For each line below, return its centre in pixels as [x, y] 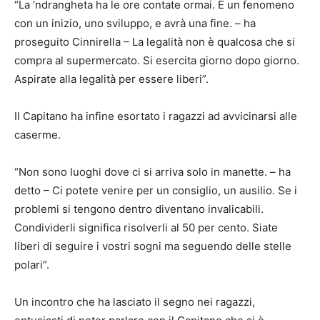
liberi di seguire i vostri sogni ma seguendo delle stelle [153, 246]
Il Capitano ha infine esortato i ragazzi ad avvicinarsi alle [156, 116]
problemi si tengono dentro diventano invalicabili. [139, 209]
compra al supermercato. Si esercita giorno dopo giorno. [157, 60]
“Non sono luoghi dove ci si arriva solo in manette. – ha [152, 171]
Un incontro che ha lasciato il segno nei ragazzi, [135, 301]
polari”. [32, 264]
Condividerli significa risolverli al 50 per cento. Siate [146, 227]
